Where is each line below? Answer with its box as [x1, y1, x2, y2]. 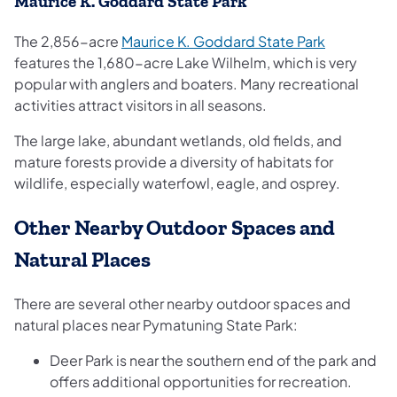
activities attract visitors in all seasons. [14, 95, 267, 114]
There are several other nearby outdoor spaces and [14, 293, 351, 313]
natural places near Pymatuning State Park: [14, 315, 298, 334]
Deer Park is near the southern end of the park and [50, 350, 377, 370]
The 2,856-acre [14, 31, 121, 51]
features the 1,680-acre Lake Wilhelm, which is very [14, 52, 357, 72]
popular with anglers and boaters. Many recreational [14, 74, 359, 93]
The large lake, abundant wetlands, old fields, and [14, 130, 342, 150]
